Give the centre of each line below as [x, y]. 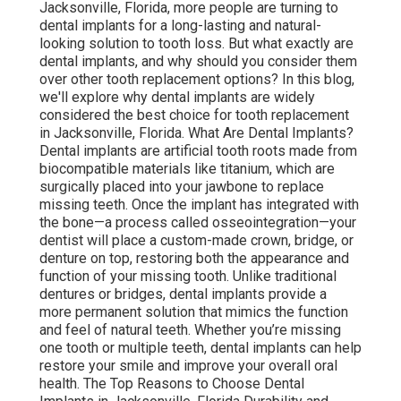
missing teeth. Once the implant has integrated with [199, 205]
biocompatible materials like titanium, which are [187, 169]
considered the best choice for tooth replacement [194, 115]
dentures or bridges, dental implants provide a [183, 294]
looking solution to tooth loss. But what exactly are [196, 44]
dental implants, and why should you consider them [198, 62]
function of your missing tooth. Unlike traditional [188, 277]
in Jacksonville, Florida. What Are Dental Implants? [196, 133]
